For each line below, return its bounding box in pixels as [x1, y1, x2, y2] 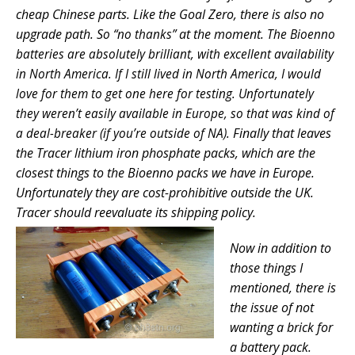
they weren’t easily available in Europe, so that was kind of [16, 105, 334, 123]
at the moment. [179, 25, 267, 44]
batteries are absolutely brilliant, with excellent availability [16, 46, 334, 63]
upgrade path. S [16, 25, 103, 44]
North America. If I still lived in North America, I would [26, 66, 321, 83]
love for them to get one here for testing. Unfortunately [16, 86, 314, 103]
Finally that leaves [230, 124, 331, 143]
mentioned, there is [230, 279, 336, 297]
